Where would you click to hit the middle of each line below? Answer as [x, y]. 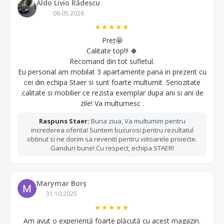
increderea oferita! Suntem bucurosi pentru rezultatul [112, 130]
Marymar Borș [61, 183]
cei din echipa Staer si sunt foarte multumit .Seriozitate [112, 82]
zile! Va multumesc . [112, 103]
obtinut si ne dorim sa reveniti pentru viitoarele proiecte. [112, 139]
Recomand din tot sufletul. [112, 61]
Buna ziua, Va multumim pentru [137, 121]
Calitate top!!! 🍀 [112, 51]
